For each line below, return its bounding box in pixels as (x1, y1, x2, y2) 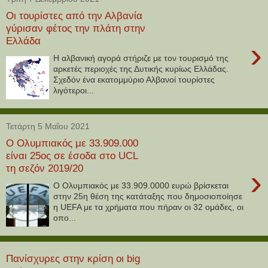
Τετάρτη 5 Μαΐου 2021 (6, 121, 90, 131)
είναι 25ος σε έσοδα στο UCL (6, 150, 138, 162)
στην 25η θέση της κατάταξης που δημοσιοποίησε (53, 191, 243, 201)
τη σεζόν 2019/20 (6, 162, 83, 175)
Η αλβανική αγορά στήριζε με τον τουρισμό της (53, 53, 229, 63)
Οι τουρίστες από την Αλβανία (6, 10, 142, 22)
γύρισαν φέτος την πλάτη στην (6, 22, 145, 35)
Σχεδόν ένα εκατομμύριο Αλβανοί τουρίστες (53, 74, 215, 84)
